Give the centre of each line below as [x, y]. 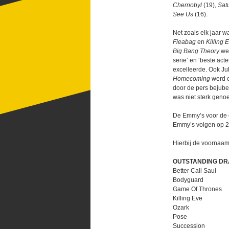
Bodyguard [188, 180]
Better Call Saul [194, 171]
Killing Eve [188, 198]
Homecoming [191, 79]
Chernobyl [187, 5]
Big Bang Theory [197, 51]
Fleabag [184, 42]
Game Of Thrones [197, 189]
